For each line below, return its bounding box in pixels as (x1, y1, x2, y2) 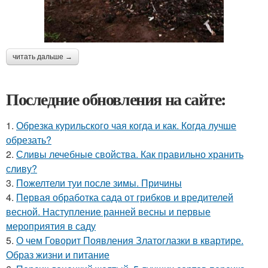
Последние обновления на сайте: (6, 86, 226, 111)
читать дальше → (13, 52, 72, 61)
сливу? (6, 161, 37, 175)
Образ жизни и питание (6, 247, 109, 261)
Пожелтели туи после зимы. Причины (16, 175, 182, 190)
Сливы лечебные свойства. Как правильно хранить (16, 147, 243, 161)
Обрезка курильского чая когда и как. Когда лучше (16, 118, 236, 132)
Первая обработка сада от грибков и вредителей (16, 190, 233, 204)
